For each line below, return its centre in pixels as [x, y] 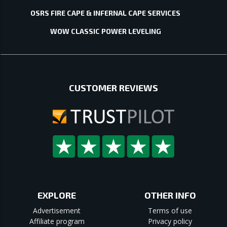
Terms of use [170, 210]
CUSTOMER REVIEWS [113, 88]
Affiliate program [57, 221]
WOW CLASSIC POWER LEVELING [105, 31]
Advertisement [57, 210]
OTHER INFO [170, 195]
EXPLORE [57, 195]
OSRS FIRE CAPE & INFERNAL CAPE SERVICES [105, 13]
